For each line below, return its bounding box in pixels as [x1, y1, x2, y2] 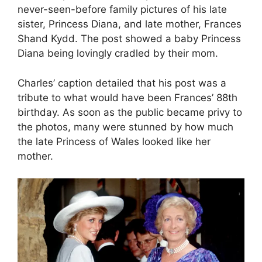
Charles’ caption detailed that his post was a [18, 77, 226, 89]
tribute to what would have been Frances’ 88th [18, 91, 237, 104]
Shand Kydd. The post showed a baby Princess [18, 33, 241, 45]
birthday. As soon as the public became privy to [18, 106, 242, 118]
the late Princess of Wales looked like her [18, 135, 211, 147]
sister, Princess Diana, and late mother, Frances [18, 18, 242, 30]
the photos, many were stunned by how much [18, 120, 233, 133]
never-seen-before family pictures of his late [18, 4, 227, 16]
